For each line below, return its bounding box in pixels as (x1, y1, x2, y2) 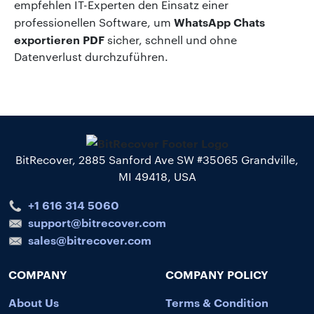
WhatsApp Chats (174, 13, 265, 29)
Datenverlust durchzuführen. (14, 48, 168, 64)
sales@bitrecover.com (28, 231, 151, 247)
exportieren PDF (14, 31, 104, 47)
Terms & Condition (165, 294, 268, 310)
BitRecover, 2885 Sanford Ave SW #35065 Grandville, (15, 151, 299, 167)
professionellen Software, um (14, 14, 174, 29)
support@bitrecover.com (28, 214, 166, 230)
